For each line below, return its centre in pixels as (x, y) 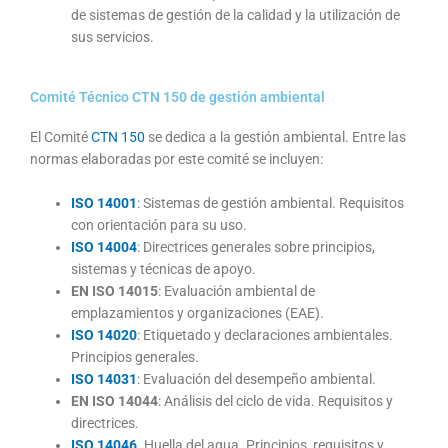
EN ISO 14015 (115, 290)
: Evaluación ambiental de (237, 290)
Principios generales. (135, 356)
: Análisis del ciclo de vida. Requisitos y (276, 400)
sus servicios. (113, 37)
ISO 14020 (104, 334)
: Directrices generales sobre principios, (256, 246)
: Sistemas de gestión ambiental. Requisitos (271, 202)
